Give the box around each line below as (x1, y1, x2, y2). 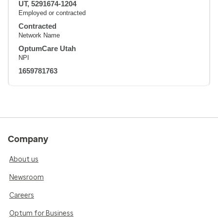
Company (8, 134, 48, 145)
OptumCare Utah (18, 44, 76, 53)
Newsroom (9, 173, 44, 182)
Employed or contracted (18, 9, 86, 17)
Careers (9, 191, 34, 200)
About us (9, 155, 38, 164)
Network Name (18, 32, 60, 39)
